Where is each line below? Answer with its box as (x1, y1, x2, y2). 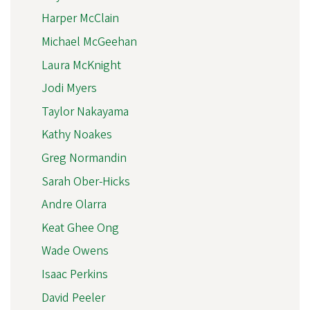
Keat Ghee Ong (42, 219, 119, 237)
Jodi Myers (42, 80, 97, 98)
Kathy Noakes (42, 126, 112, 144)
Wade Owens (42, 242, 109, 260)
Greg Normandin (42, 149, 127, 167)
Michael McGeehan (42, 33, 137, 51)
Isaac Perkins (42, 265, 108, 283)
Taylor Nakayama (42, 102, 129, 120)
